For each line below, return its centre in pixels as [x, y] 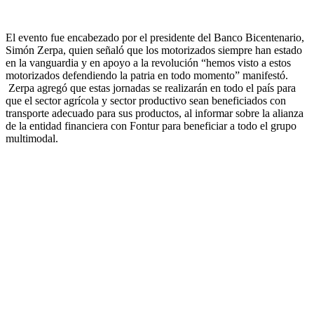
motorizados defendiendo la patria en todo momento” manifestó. [147, 75]
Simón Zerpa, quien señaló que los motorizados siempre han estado [154, 50]
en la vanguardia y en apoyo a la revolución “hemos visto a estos [148, 62]
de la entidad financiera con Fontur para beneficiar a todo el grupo [151, 125]
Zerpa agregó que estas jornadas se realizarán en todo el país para [151, 88]
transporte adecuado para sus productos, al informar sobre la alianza [155, 113]
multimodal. [32, 138]
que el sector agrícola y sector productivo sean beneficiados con [146, 100]
